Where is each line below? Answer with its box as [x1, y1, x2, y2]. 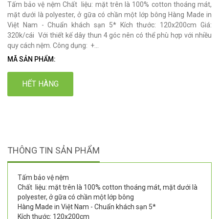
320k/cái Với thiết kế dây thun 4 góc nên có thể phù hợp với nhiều [7, 31, 212, 40]
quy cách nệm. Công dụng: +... [7, 42, 99, 50]
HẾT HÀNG [22, 79, 59, 89]
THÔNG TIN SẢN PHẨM [7, 145, 100, 156]
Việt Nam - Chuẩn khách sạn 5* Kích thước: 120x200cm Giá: [7, 21, 212, 29]
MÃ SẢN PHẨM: [7, 55, 56, 64]
